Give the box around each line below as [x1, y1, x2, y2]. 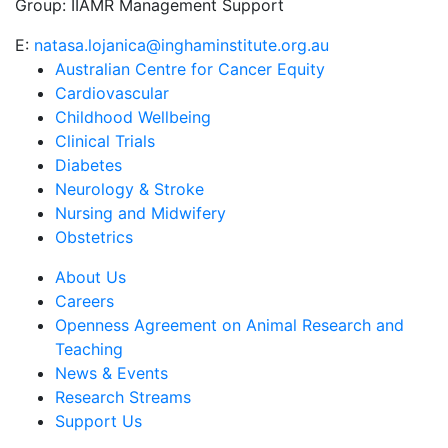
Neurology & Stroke [55, 179, 204, 200]
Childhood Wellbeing [55, 107, 211, 128]
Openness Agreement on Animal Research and [55, 315, 404, 336]
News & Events [55, 363, 168, 384]
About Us [55, 267, 126, 288]
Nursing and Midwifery [55, 203, 226, 224]
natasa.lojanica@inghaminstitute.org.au [34, 35, 329, 56]
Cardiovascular [55, 83, 169, 104]
